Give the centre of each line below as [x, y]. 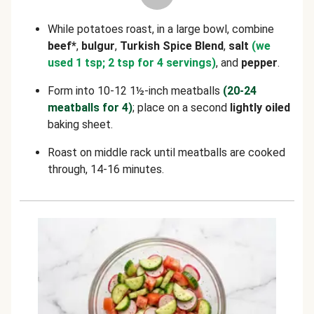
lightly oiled [260, 108]
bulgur [98, 46]
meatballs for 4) [90, 108]
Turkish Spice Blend [172, 46]
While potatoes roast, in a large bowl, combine [161, 29]
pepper [259, 63]
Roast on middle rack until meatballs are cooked [166, 152]
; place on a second [181, 108]
